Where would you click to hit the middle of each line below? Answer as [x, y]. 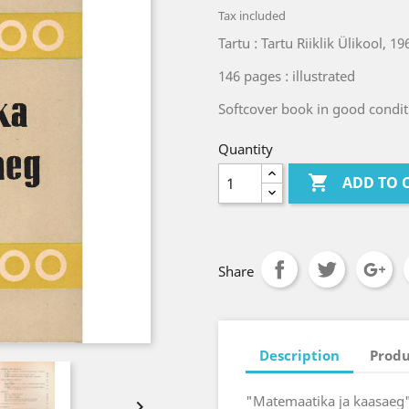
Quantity [246, 149]
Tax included [252, 16]
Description [299, 355]
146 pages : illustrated [287, 76]
